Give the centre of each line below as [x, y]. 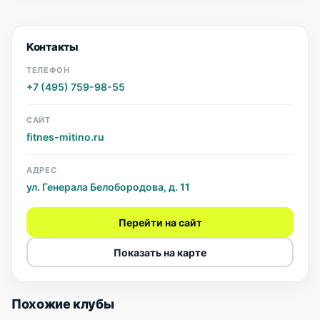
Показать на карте [160, 252]
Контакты [52, 47]
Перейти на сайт [160, 222]
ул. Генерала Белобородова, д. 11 [108, 187]
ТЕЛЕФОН [48, 70]
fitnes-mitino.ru [65, 137]
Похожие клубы [63, 304]
